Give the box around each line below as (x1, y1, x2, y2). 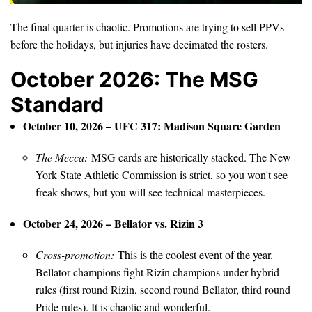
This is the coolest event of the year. (114, 247, 273, 262)
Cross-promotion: (36, 247, 114, 262)
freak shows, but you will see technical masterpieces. (36, 184, 265, 199)
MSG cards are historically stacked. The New (88, 149, 291, 164)
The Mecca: (36, 149, 88, 164)
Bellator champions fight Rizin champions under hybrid (36, 264, 279, 279)
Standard (10, 91, 104, 117)
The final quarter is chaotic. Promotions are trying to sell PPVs (10, 19, 284, 34)
